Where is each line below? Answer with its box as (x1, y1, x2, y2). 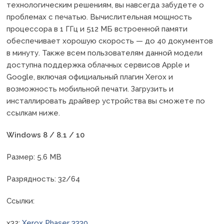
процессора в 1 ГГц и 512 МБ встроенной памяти (6, 24, 188, 34)
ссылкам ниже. (6, 108, 60, 118)
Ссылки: (6, 196, 35, 206)
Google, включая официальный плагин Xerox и (6, 72, 173, 82)
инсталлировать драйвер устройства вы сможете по (6, 96, 205, 106)
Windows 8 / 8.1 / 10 (6, 130, 85, 140)
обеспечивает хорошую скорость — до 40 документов (6, 36, 213, 46)
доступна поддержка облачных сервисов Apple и (6, 60, 190, 70)
